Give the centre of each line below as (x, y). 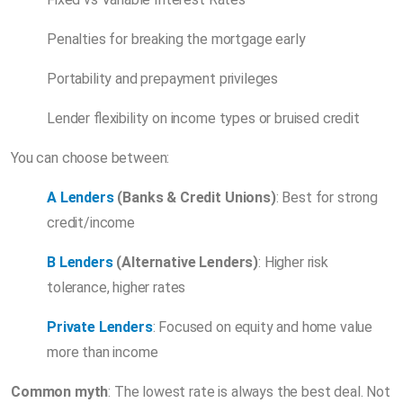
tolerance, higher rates (116, 287)
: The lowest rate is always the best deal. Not (249, 391)
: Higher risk (293, 262)
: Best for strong (327, 197)
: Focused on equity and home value (263, 327)
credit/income (91, 222)
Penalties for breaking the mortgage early (176, 39)
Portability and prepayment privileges (163, 78)
